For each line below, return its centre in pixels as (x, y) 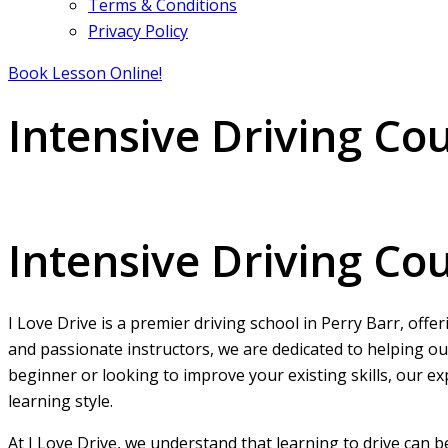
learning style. (60, 400)
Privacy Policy (138, 31)
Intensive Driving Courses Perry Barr (146, 197)
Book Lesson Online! (85, 73)
